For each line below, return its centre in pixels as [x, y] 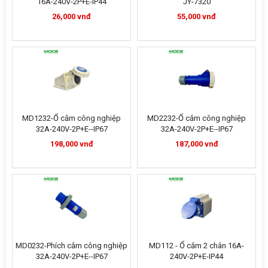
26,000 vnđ [71, 16]
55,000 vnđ [197, 16]
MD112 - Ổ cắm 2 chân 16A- [197, 246]
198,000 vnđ [71, 144]
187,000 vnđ [197, 144]
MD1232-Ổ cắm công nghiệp [71, 118]
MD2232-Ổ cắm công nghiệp [197, 118]
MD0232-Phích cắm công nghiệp [71, 246]
